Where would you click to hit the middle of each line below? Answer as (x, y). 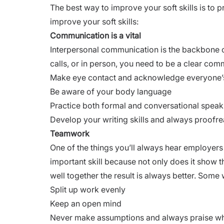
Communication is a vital (95, 35)
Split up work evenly (88, 189)
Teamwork (70, 133)
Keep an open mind (86, 203)
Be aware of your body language (111, 91)
